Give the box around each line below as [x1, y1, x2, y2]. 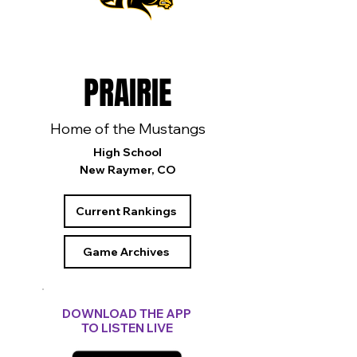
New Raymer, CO [79, 163, 176, 177]
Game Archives [83, 245, 169, 259]
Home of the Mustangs [49, 120, 206, 138]
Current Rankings [76, 204, 176, 218]
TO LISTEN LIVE [80, 320, 173, 335]
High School [93, 145, 162, 159]
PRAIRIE [84, 69, 171, 116]
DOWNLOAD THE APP [62, 306, 191, 321]
